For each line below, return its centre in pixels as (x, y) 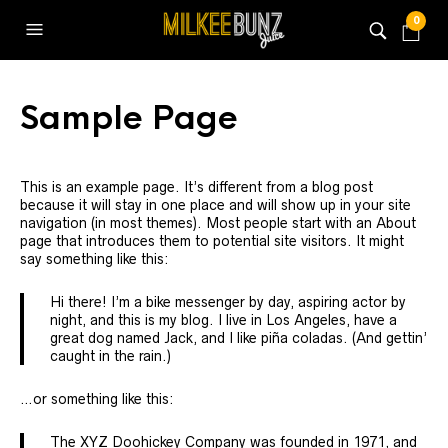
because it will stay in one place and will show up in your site (215, 205)
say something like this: (94, 259)
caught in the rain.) (110, 356)
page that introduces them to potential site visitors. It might (212, 241)
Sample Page (129, 118)
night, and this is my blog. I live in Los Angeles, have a (223, 320)
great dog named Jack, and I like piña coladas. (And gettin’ (238, 338)
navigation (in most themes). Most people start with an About (218, 223)
